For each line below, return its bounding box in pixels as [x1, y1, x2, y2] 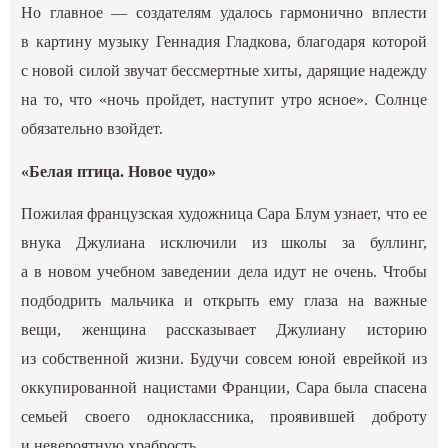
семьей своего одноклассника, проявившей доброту [21, 407, 427, 425]
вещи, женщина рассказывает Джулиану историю [21, 320, 427, 338]
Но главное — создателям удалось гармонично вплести [21, 4, 427, 22]
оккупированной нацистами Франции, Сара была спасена [21, 378, 427, 396]
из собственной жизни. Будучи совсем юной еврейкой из [21, 349, 427, 367]
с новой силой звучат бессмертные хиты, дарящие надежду [21, 62, 427, 80]
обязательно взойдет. [21, 120, 164, 138]
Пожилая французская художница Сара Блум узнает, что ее [21, 204, 427, 222]
